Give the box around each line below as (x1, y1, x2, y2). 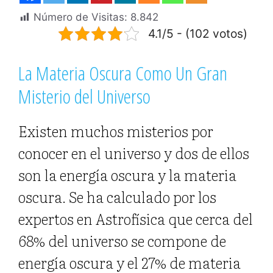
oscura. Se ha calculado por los (18, 186, 216, 208)
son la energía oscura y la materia (18, 164, 236, 186)
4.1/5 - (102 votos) (148, 26, 247, 41)
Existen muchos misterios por (18, 120, 213, 142)
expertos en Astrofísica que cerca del (18, 208, 253, 230)
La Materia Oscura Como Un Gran (18, 60, 227, 87)
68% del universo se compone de (18, 230, 226, 252)
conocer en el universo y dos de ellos (18, 142, 249, 164)
